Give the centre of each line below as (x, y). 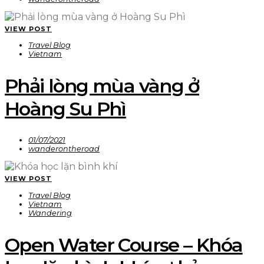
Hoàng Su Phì (65, 108)
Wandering (50, 213)
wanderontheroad (64, 149)
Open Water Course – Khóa (124, 245)
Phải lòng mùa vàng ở (102, 85)
